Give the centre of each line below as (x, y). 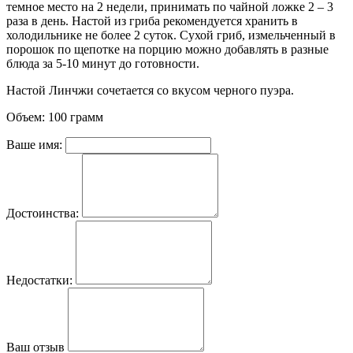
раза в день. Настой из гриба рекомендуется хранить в (152, 20)
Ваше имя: (34, 144)
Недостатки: (39, 280)
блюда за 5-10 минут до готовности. (103, 63)
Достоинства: (43, 213)
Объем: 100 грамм (55, 117)
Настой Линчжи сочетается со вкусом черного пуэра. (150, 90)
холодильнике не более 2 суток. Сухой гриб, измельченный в (171, 35)
